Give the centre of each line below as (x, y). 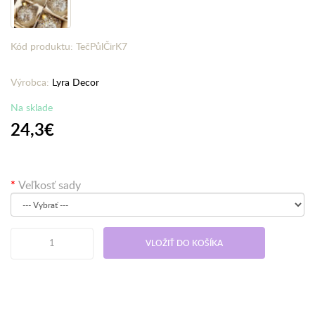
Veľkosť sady (50, 185)
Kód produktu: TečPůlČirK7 (69, 46)
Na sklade (32, 107)
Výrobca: (31, 82)
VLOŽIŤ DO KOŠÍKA (184, 243)
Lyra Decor (76, 82)
